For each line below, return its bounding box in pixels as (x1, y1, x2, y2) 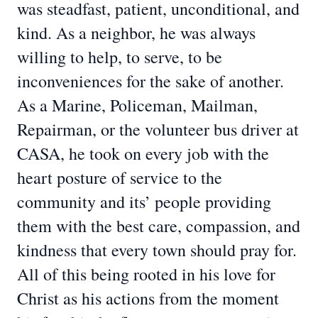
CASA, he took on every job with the (17, 142, 269, 165)
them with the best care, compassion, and (17, 214, 300, 237)
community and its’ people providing (17, 190, 271, 213)
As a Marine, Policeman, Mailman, (17, 94, 258, 116)
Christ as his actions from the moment (17, 287, 279, 309)
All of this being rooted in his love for (17, 263, 275, 285)
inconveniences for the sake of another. (17, 70, 284, 92)
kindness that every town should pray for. (17, 238, 297, 261)
